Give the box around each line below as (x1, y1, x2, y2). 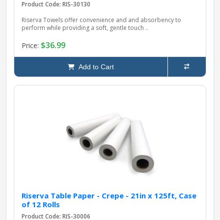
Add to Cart (75, 63, 114, 71)
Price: (22, 40, 41, 50)
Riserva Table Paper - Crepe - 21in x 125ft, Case (22, 191, 196, 201)
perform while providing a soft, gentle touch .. (22, 24, 148, 32)
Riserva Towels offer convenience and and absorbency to (22, 16, 181, 25)
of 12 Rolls (22, 199, 60, 210)
